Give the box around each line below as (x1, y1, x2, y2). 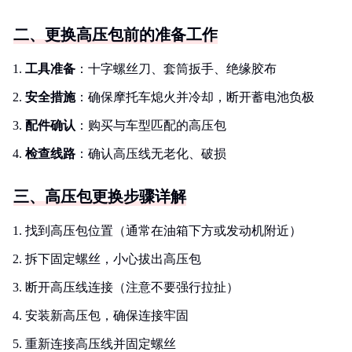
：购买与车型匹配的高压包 (75, 119, 226, 132)
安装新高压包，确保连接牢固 (25, 309, 189, 322)
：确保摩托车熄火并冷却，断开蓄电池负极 (75, 90, 314, 104)
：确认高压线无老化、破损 (75, 147, 226, 160)
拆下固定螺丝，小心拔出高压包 (25, 252, 201, 266)
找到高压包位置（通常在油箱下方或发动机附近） (25, 224, 302, 237)
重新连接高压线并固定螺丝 (25, 337, 176, 350)
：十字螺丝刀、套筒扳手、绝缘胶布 (75, 62, 277, 75)
